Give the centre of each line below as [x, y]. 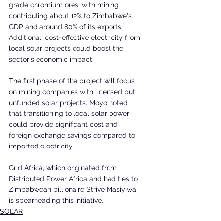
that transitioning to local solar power [70, 113]
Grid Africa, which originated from [64, 167]
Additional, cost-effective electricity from [75, 37]
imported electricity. [41, 146]
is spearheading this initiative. [56, 200]
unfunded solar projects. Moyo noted [69, 102]
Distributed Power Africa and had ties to [74, 178]
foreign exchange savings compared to [73, 135]
